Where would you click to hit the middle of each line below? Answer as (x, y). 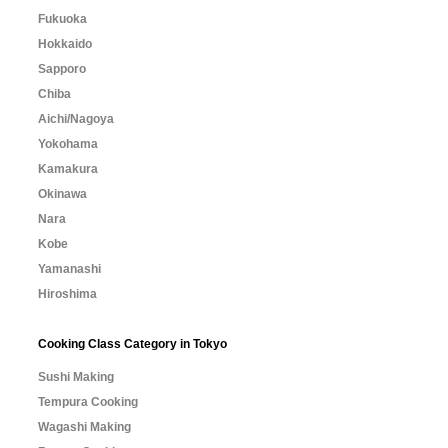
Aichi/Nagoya (76, 119)
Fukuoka (62, 19)
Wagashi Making (84, 427)
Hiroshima (67, 294)
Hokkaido (65, 44)
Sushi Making (76, 377)
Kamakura (68, 169)
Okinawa (62, 194)
